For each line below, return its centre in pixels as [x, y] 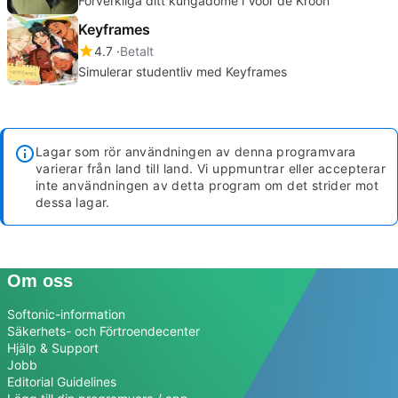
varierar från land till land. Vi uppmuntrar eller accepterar [211, 168]
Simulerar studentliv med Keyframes [183, 71]
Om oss [40, 280]
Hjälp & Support [53, 347]
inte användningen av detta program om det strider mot [207, 185]
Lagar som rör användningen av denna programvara [196, 151]
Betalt [137, 51]
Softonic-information [66, 314]
